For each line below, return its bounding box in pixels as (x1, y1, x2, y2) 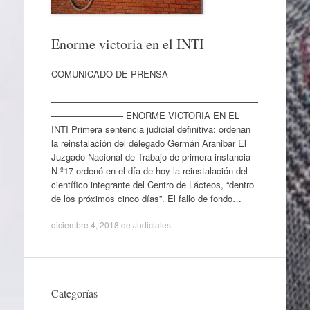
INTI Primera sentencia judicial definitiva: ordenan (51, 122, 250, 136)
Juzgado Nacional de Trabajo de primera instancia (51, 150, 250, 164)
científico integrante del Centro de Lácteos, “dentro (51, 178, 254, 192)
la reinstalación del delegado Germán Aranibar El (51, 136, 246, 150)
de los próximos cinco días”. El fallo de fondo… (51, 192, 241, 206)
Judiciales (132, 218, 171, 230)
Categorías (51, 285, 98, 300)
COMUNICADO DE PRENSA (51, 67, 168, 81)
